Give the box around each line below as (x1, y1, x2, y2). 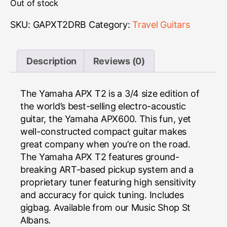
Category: (88, 19, 133, 30)
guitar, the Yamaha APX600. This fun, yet (20, 113, 192, 124)
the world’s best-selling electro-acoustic (20, 100, 186, 111)
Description (26, 55, 77, 66)
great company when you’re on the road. (20, 138, 191, 149)
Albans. (20, 214, 51, 225)
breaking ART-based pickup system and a (20, 164, 194, 175)
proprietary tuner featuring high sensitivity (20, 176, 197, 187)
